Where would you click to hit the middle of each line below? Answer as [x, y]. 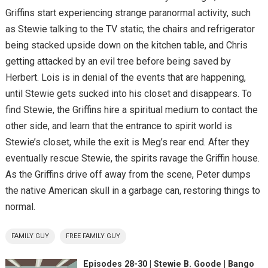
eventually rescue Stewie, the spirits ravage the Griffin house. [132, 159]
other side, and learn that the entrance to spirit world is [118, 126]
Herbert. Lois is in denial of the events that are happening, [125, 78]
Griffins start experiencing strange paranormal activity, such [128, 13]
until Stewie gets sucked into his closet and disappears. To [128, 94]
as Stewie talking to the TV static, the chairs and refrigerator [130, 29]
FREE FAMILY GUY [93, 236]
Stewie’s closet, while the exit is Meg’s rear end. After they [127, 142]
